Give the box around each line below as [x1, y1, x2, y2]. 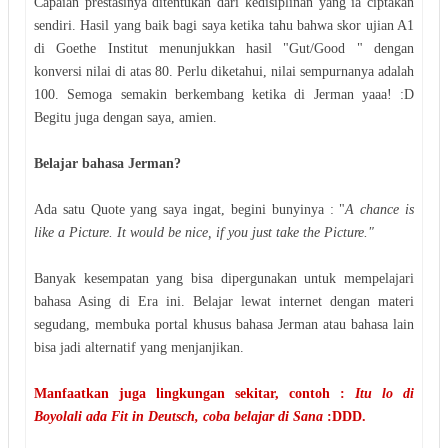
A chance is [345, 201, 415, 217]
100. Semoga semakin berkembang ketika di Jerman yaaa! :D [34, 86, 414, 102]
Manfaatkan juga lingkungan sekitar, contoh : [34, 385, 345, 401]
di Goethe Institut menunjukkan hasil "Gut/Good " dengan [34, 40, 414, 56]
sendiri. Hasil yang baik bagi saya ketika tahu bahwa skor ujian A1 [34, 17, 414, 33]
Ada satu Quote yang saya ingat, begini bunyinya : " [34, 201, 346, 217]
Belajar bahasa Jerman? [34, 155, 185, 171]
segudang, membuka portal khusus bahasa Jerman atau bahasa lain [34, 316, 414, 332]
